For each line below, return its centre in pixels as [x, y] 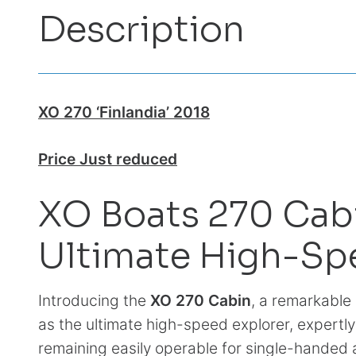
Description [141, 30]
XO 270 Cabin [201, 301]
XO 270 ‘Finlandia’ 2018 [124, 112]
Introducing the [94, 301]
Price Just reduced [108, 159]
